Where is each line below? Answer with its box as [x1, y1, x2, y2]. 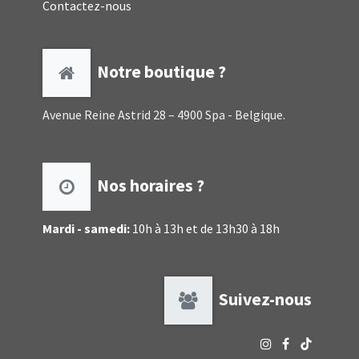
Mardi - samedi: [42, 220, 131, 237]
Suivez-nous [212, 288, 312, 310]
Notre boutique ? [91, 60, 227, 83]
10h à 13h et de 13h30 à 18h [130, 220, 280, 237]
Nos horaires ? [91, 174, 212, 196]
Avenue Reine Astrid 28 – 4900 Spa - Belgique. [42, 107, 286, 123]
